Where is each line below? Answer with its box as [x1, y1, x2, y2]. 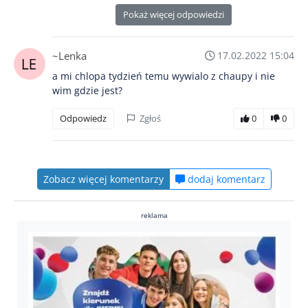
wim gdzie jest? [52, 84, 122, 98]
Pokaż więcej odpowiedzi [122, 8, 224, 21]
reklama [140, 210, 168, 221]
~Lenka [52, 49, 87, 63]
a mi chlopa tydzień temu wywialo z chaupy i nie [52, 69, 275, 83]
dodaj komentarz [184, 173, 265, 186]
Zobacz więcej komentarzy [43, 173, 164, 186]
